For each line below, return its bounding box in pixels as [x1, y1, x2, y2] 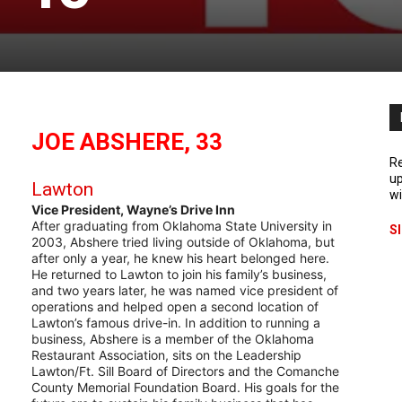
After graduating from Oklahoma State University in [31, 217, 332, 233]
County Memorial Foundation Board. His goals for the [31, 379, 339, 395]
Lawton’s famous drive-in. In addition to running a [31, 314, 320, 330]
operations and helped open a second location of [31, 298, 319, 314]
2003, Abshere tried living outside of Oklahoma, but [31, 233, 335, 249]
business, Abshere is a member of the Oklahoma [31, 330, 314, 346]
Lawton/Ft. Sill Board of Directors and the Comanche [31, 363, 339, 379]
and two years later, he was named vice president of [31, 282, 338, 298]
